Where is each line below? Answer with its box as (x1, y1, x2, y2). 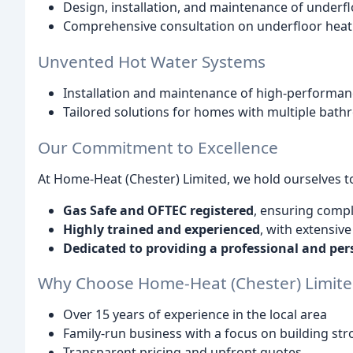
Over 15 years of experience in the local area (63, 306, 327, 324)
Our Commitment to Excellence (38, 136, 278, 158)
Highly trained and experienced (63, 220, 260, 238)
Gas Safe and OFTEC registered (63, 201, 254, 219)
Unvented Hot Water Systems (38, 50, 266, 72)
